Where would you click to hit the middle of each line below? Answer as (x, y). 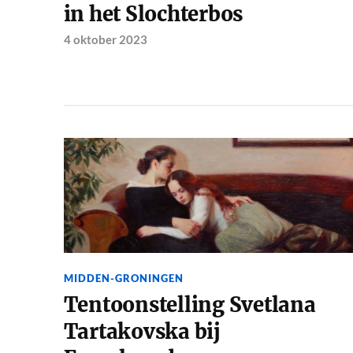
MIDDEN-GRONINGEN (123, 279)
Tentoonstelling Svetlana (190, 305)
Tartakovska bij (142, 332)
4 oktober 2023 (105, 39)
